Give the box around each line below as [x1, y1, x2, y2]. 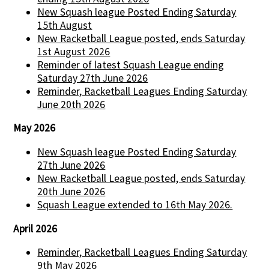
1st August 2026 [37, 44, 110, 58]
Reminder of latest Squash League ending [37, 58, 225, 71]
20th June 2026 [37, 185, 106, 199]
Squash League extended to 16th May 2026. [37, 198, 233, 212]
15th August [37, 18, 92, 32]
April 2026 [13, 222, 58, 235]
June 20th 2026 [37, 97, 106, 111]
